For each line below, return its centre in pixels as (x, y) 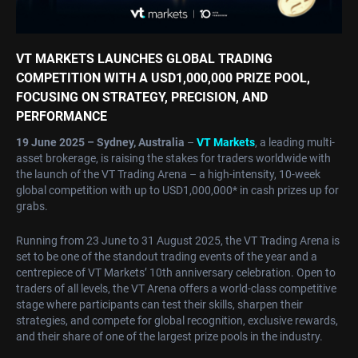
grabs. (32, 207)
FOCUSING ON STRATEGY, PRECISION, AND (142, 97)
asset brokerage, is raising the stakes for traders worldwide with (173, 159)
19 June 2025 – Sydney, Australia (100, 143)
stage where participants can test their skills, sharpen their (159, 305)
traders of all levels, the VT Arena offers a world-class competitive (176, 289)
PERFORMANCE (62, 117)
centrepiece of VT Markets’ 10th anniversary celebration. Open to (176, 273)
